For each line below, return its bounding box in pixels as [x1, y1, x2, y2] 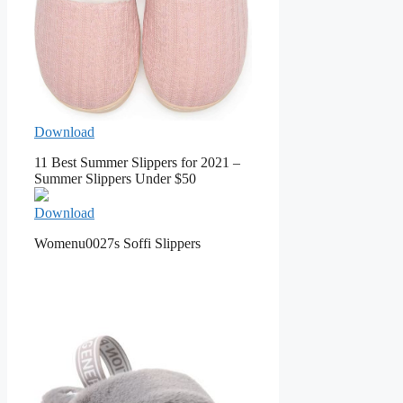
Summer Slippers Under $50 [34, 171, 196, 187]
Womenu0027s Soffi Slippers [34, 236, 201, 252]
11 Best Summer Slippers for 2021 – [34, 155, 240, 171]
